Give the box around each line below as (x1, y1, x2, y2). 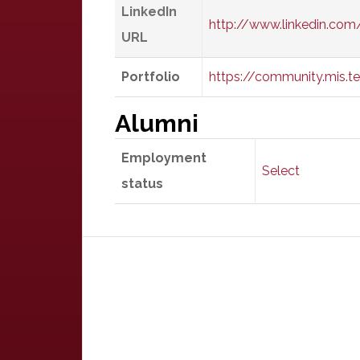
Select (262, 163, 300, 178)
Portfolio (121, 69, 180, 84)
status (121, 176, 163, 191)
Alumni (115, 109, 198, 137)
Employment (121, 150, 207, 166)
